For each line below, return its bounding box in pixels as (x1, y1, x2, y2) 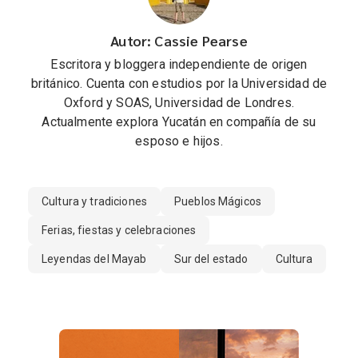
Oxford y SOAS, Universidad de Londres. (63, 95, 295, 111)
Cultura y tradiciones (42, 195, 147, 209)
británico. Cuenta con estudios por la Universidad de (30, 76, 328, 92)
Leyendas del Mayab (42, 253, 147, 266)
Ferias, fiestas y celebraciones (42, 224, 197, 237)
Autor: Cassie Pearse (110, 31, 248, 50)
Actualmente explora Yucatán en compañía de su (42, 114, 316, 130)
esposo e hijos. (135, 133, 223, 149)
